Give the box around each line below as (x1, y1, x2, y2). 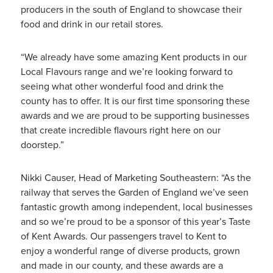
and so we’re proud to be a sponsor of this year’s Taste (20, 214, 250, 229)
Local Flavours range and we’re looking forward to (20, 65, 233, 79)
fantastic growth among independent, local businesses (20, 200, 252, 214)
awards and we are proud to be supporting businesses (20, 108, 249, 122)
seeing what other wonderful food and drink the (20, 79, 224, 93)
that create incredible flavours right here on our (20, 123, 221, 137)
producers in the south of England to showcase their (20, 2, 242, 16)
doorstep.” (20, 138, 64, 152)
